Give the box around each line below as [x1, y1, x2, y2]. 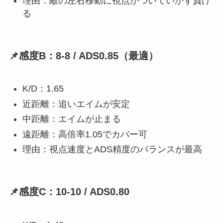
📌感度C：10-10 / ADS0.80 [8, 186, 129, 198]
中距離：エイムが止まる [22, 114, 121, 124]
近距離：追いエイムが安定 [22, 99, 130, 109]
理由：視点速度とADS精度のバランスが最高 [22, 144, 202, 155]
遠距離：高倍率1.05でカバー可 [22, 129, 147, 139]
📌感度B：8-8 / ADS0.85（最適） [8, 50, 158, 61]
